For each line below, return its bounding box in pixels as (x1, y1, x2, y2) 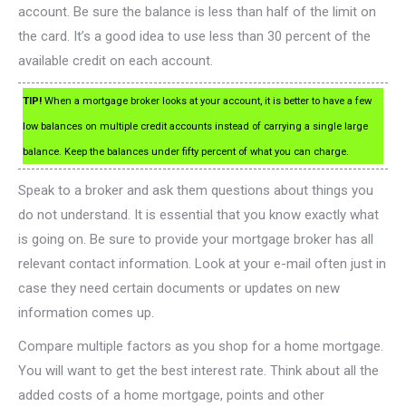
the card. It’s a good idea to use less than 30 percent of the (18, 28, 371, 45)
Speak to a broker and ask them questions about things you (18, 182, 373, 199)
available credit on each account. (18, 53, 213, 70)
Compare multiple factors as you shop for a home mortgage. (18, 338, 383, 355)
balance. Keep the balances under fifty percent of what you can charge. (23, 146, 349, 159)
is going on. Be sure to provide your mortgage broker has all (18, 231, 373, 248)
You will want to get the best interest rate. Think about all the (18, 362, 379, 380)
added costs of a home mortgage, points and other (18, 387, 324, 404)
